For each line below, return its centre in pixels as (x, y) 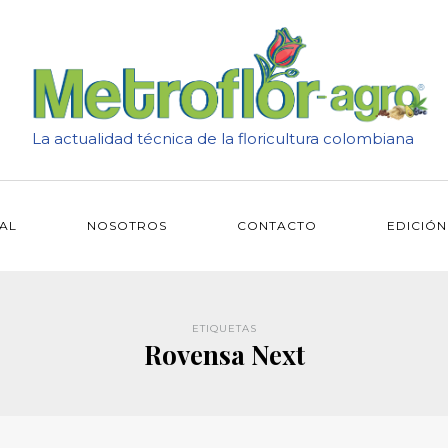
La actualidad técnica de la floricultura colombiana (222, 138)
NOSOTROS (127, 225)
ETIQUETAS (224, 328)
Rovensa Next (224, 354)
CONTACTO (277, 225)
